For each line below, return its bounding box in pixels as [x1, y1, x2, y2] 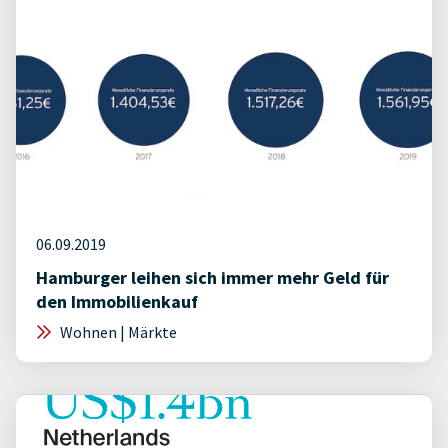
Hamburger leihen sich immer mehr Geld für [36, 266, 389, 289]
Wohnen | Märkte [57, 322, 177, 342]
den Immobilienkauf [36, 290, 198, 313]
